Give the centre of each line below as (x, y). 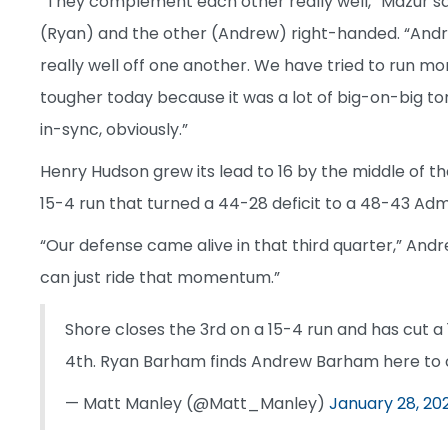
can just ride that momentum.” (160, 277)
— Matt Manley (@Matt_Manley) (197, 403)
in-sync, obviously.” (114, 129)
